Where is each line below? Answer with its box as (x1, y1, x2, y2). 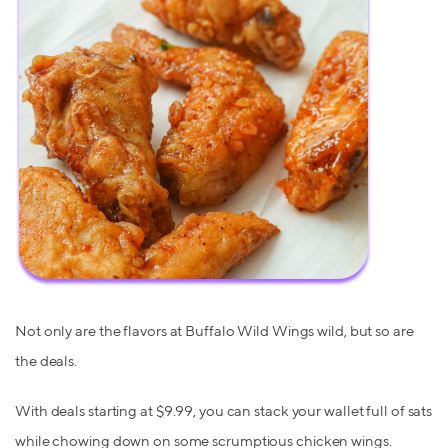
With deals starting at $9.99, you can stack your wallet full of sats (15, 403, 433, 419)
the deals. (15, 353, 78, 369)
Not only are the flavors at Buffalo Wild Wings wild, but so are (15, 323, 414, 339)
